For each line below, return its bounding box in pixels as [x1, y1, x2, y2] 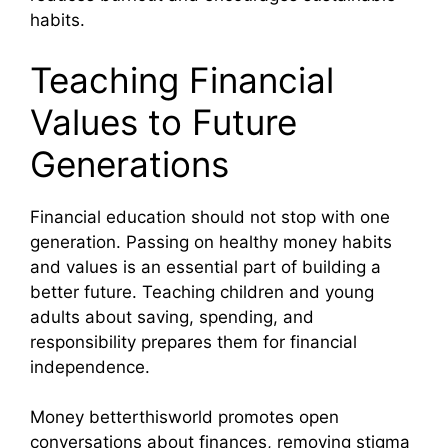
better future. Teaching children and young [30, 281, 374, 302]
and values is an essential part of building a [30, 256, 381, 277]
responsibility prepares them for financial [30, 331, 357, 352]
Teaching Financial [30, 58, 334, 101]
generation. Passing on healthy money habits [30, 231, 392, 252]
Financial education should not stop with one [30, 206, 390, 227]
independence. [30, 356, 150, 377]
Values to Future [30, 100, 297, 143]
